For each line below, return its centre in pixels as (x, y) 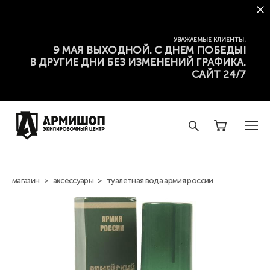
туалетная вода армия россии (160, 181)
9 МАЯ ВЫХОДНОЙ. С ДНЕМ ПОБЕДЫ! (149, 50)
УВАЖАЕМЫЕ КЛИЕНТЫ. (210, 40)
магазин (26, 181)
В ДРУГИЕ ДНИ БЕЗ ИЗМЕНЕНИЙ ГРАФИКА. (138, 62)
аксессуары (73, 181)
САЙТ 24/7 (219, 74)
